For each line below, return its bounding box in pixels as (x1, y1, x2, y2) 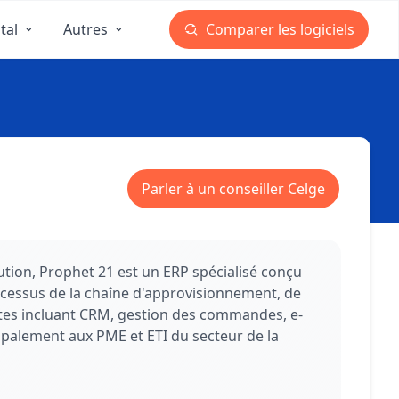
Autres (63, 20, 109, 39)
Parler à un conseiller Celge (142, 179, 325, 199)
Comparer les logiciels (202, 20, 354, 39)
